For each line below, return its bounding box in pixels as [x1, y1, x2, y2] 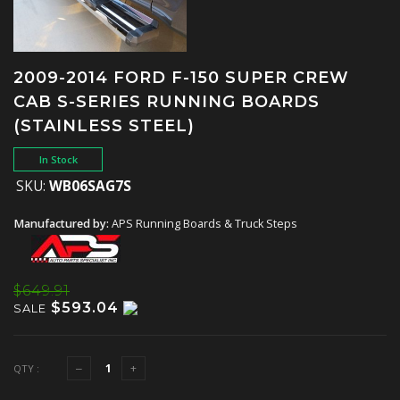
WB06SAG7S [49, 176, 131, 196]
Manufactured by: [13, 215, 112, 231]
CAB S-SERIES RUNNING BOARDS [13, 91, 320, 112]
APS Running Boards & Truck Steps [112, 215, 297, 231]
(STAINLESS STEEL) [13, 115, 195, 136]
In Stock [38, 152, 78, 166]
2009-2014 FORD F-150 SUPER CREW [13, 67, 349, 87]
